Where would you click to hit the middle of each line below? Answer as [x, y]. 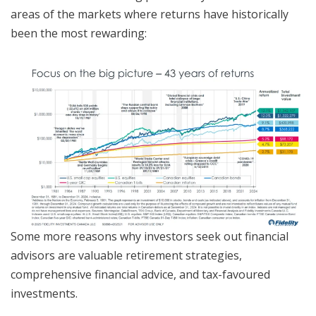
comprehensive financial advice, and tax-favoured [140, 275]
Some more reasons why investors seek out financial [150, 237]
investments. [45, 294]
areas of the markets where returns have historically [150, 14]
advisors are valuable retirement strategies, [126, 256]
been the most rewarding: [79, 34]
